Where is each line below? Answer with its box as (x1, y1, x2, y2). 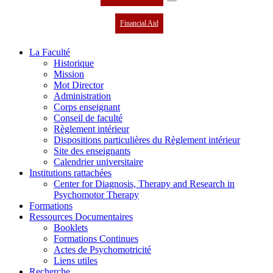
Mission (54, 69, 84, 79)
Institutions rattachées (29, 168, 112, 178)
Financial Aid (119, 19, 158, 27)
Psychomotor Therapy (54, 190, 139, 200)
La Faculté (29, 47, 70, 57)
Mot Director (54, 80, 104, 90)
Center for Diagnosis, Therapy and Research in (54, 179, 235, 189)
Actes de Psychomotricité (54, 244, 151, 255)
